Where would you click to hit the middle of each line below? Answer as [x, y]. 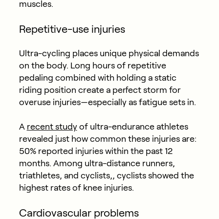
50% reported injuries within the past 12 [96, 151]
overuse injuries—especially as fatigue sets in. [107, 102]
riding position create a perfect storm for [100, 90]
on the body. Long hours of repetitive [92, 66]
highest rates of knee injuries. [76, 188]
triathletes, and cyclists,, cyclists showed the [106, 176]
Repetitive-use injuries [72, 29]
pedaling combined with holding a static [98, 78]
